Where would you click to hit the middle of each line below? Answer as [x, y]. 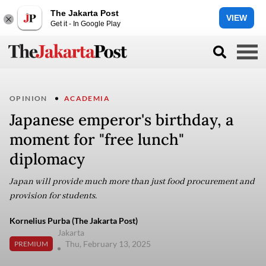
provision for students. [53, 196]
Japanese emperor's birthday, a [122, 120]
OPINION [28, 98]
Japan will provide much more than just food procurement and [132, 182]
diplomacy [47, 159]
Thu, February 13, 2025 [109, 244]
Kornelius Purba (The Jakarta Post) [74, 221]
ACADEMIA [87, 98]
